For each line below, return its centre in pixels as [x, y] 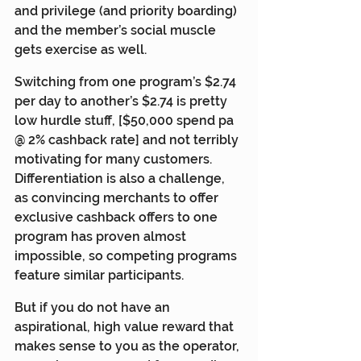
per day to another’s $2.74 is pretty [122, 101]
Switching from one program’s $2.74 [127, 81]
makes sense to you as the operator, [129, 346]
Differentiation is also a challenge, [121, 178]
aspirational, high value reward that [126, 326]
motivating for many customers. [115, 159]
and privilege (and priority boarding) [127, 10]
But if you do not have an [94, 307]
